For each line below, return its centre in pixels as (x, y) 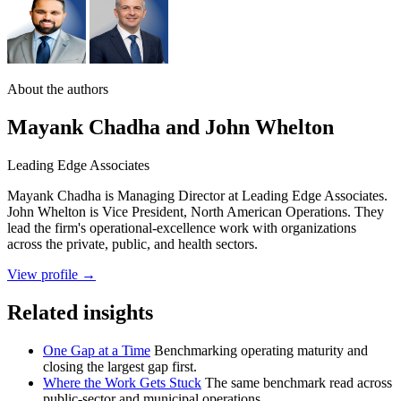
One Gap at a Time (97, 350)
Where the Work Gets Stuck (122, 383)
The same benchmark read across (299, 383)
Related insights (80, 313)
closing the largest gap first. (120, 367)
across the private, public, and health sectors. (132, 244)
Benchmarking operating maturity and (261, 350)
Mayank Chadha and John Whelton (171, 128)
